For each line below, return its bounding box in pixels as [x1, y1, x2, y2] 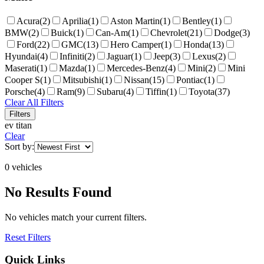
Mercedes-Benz [107, 62, 165, 73]
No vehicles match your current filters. [5, 212, 147, 222]
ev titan [5, 120, 32, 130]
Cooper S [5, 74, 40, 85]
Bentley [182, 15, 211, 26]
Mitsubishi [62, 74, 101, 85]
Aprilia [62, 15, 88, 26]
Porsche [5, 86, 34, 97]
